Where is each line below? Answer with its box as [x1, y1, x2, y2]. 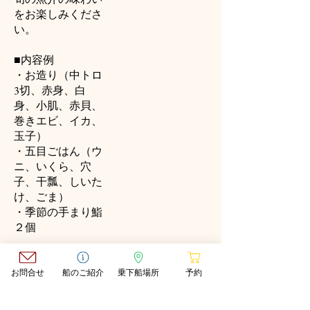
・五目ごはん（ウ [14, 144, 102, 158]
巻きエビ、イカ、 [14, 113, 102, 128]
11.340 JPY [14, 244, 62, 258]
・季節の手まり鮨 [14, 205, 102, 219]
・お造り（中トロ [14, 68, 102, 82]
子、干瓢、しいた [14, 174, 102, 189]
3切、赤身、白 [14, 83, 86, 98]
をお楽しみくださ [14, 7, 102, 21]
